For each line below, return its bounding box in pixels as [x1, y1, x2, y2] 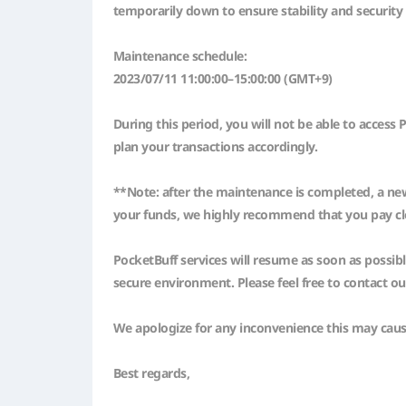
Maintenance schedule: [112, 46, 247, 64]
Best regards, [112, 363, 190, 382]
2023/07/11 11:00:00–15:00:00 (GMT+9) [112, 69, 333, 87]
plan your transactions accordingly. [112, 137, 318, 155]
